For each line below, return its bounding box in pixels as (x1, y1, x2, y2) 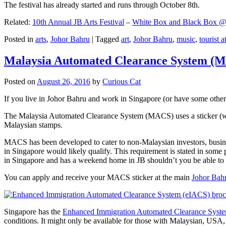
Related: (4, 17, 32, 26)
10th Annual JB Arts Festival (32, 17, 124, 26)
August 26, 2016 (37, 77, 90, 86)
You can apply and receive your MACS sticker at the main (4, 173, 192, 182)
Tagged (95, 34, 119, 43)
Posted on (4, 77, 37, 86)
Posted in (4, 34, 33, 43)
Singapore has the (4, 207, 63, 216)
